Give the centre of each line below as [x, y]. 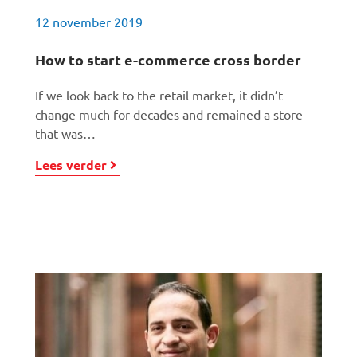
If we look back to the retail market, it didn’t [159, 95]
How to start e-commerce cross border [168, 59]
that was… [65, 133]
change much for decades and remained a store [169, 114]
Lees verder [71, 165]
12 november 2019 [89, 22]
